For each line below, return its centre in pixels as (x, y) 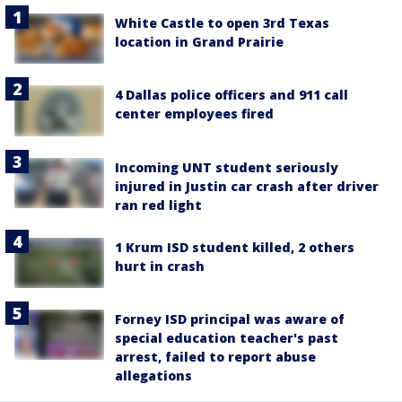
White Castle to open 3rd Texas (222, 23)
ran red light (158, 205)
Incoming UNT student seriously (227, 167)
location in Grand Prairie (199, 42)
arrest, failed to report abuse (215, 356)
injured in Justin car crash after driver (247, 186)
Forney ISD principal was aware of (230, 319)
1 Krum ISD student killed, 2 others (235, 247)
